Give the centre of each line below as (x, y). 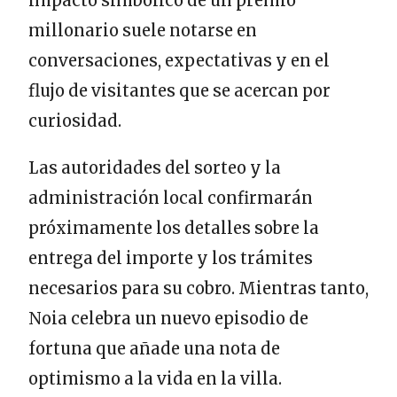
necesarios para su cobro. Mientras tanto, (198, 288)
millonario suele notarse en (143, 30)
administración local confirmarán (171, 198)
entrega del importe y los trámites (171, 258)
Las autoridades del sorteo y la (155, 167)
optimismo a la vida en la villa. (155, 378)
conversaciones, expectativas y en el (179, 60)
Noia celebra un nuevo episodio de (168, 318)
